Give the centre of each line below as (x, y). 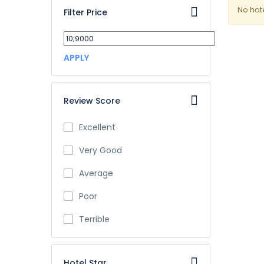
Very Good (100, 150)
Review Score (92, 101)
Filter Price (85, 12)
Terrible (94, 219)
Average (96, 173)
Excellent (97, 127)
